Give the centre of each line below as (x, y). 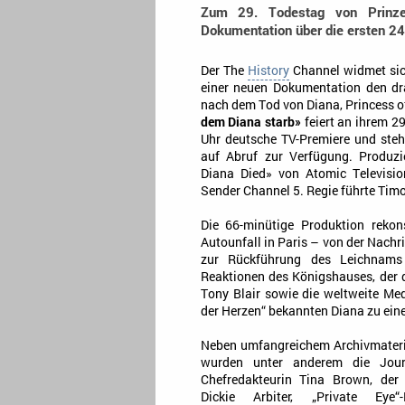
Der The (224, 71)
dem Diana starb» (250, 122)
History (268, 71)
